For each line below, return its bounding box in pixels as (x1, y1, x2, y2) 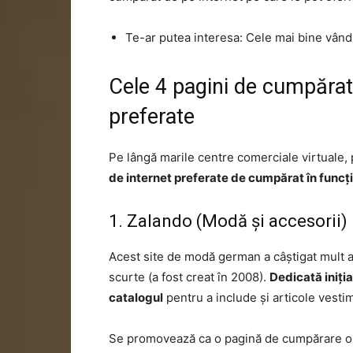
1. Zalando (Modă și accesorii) (109, 211, 347, 231)
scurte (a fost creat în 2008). (109, 269, 269, 284)
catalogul (109, 290, 163, 305)
